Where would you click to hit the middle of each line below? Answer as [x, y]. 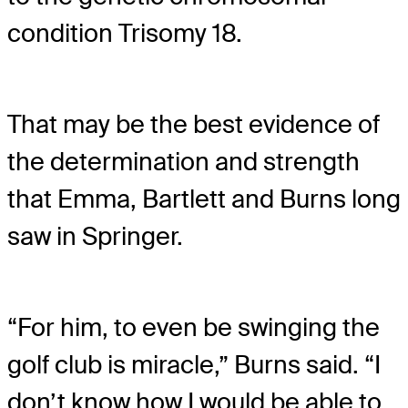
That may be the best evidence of [194, 124]
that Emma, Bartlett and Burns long [204, 199]
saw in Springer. [95, 236]
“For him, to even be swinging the [194, 328]
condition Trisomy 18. [125, 33]
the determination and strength [184, 161]
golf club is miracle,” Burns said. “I [194, 365]
